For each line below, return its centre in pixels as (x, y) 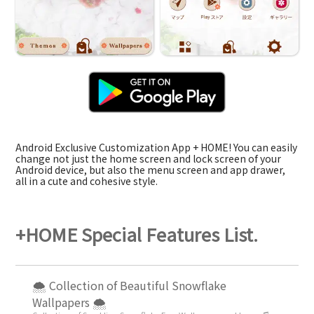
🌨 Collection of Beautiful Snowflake (130, 285)
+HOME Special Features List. (137, 234)
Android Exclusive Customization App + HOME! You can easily (157, 147)
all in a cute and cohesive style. (87, 180)
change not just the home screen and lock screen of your (149, 158)
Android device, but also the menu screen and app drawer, (151, 169)
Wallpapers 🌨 (70, 302)
